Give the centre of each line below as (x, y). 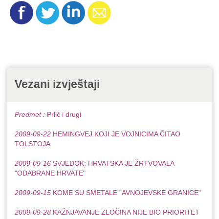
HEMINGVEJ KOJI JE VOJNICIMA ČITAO (117, 134)
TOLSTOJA (33, 143)
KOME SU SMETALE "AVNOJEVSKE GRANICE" (127, 192)
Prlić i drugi (64, 114)
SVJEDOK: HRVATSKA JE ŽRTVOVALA (113, 163)
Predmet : (31, 114)
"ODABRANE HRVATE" (50, 173)
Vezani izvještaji (57, 84)
